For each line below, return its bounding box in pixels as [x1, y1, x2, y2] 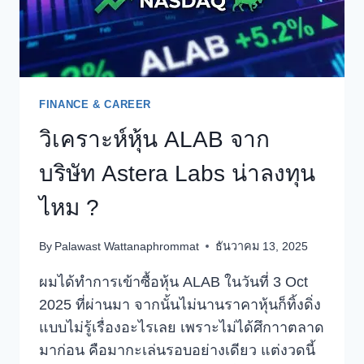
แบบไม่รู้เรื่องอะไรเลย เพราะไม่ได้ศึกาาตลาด [39, 318, 324, 336]
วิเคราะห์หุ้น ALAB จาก [39, 127, 270, 153]
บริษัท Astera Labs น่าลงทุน [39, 161, 315, 187]
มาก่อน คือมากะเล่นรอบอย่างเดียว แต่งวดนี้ [39, 341, 315, 358]
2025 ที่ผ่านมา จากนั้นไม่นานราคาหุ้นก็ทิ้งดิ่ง [39, 296, 321, 313]
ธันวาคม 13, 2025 [215, 239, 309, 253]
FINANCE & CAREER [39, 98, 152, 110]
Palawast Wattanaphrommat [54, 239, 200, 253]
